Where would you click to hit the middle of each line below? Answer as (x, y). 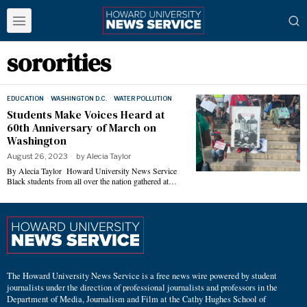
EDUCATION (25, 98)
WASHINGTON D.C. (79, 98)
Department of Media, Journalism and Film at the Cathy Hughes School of (136, 299)
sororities (59, 63)
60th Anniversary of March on (82, 127)
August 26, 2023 (37, 156)
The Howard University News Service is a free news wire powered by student (142, 275)
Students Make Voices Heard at (86, 114)
